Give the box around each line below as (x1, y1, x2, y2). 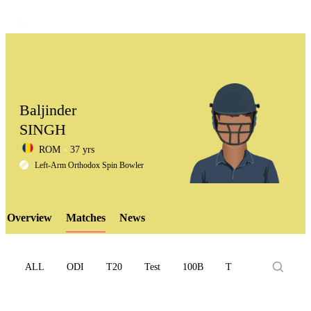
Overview (7, 212, 52, 224)
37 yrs (70, 144, 94, 155)
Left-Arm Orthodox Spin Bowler (35, 160, 144, 170)
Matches (66, 212, 106, 224)
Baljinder (19, 101, 76, 119)
